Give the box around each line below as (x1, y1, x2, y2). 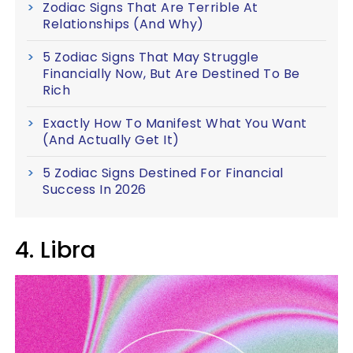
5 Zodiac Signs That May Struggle (43, 48, 258, 67)
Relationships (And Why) (43, 15, 204, 34)
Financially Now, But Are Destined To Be (43, 65, 300, 84)
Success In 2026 (43, 180, 147, 199)
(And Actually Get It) (43, 131, 180, 150)
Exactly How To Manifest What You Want (43, 114, 307, 133)
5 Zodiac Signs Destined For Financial (43, 164, 284, 183)
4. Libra (15, 234, 96, 266)
